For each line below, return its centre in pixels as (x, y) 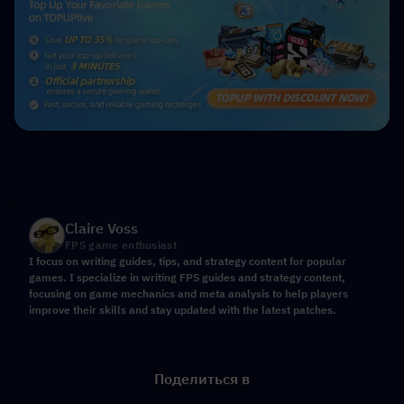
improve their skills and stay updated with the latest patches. (183, 310)
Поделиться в (202, 379)
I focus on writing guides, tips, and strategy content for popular (188, 262)
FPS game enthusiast (121, 245)
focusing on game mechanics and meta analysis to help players (188, 294)
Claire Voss (101, 229)
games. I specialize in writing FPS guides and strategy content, (187, 278)
